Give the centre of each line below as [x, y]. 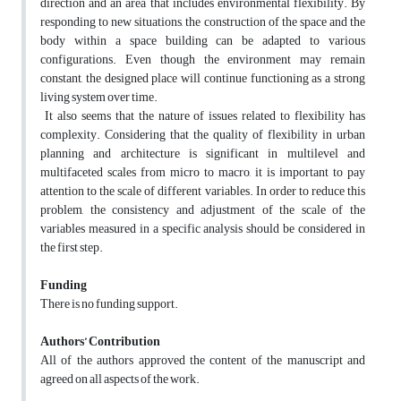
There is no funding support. [109, 304]
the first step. [72, 248]
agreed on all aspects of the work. [120, 380]
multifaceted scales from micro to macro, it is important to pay [203, 173]
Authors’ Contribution [100, 342]
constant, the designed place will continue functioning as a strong [203, 79]
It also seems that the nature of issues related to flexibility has [203, 116]
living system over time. [99, 98]
